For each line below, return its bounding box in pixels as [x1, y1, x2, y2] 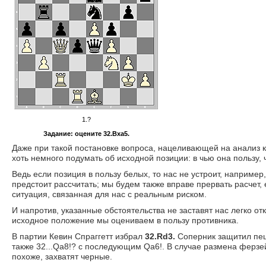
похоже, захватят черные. [12, 252, 112, 261]
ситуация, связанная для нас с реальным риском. [12, 189, 207, 199]
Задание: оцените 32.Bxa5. [43, 130, 129, 137]
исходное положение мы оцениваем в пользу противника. [12, 216, 239, 225]
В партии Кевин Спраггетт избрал [12, 232, 145, 241]
